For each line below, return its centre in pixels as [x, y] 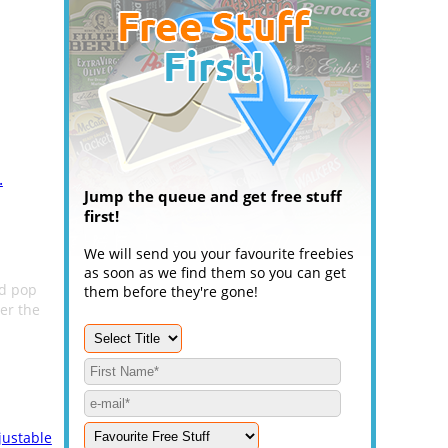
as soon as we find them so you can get [215, 272]
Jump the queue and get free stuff [213, 196]
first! [101, 216]
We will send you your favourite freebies [219, 253]
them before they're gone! [171, 291]
